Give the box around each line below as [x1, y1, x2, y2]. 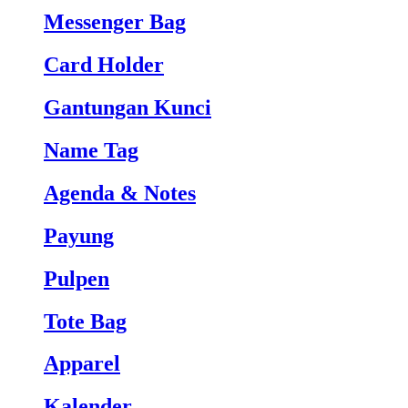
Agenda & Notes [44, 180, 196, 205]
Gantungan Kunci [44, 96, 211, 119]
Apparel [44, 352, 120, 376]
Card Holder [44, 53, 164, 77]
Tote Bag [44, 309, 127, 333]
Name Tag [44, 138, 138, 162]
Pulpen [44, 266, 109, 291]
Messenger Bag [44, 10, 186, 35]
